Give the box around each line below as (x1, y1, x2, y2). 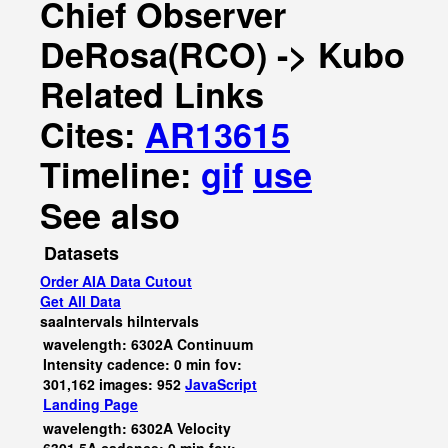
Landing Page (43, 394, 138, 414)
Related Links (40, 70, 264, 118)
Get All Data (40, 291, 121, 311)
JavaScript (185, 374, 257, 394)
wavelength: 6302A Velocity (43, 418, 231, 438)
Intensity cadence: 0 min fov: (43, 354, 242, 374)
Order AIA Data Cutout (40, 271, 192, 291)
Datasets (44, 240, 119, 266)
